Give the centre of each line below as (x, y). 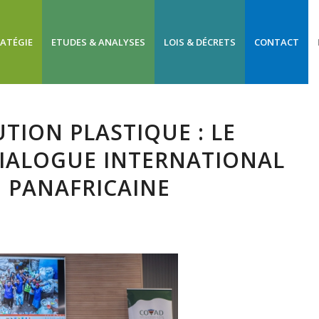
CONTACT (277, 42)
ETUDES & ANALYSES (98, 42)
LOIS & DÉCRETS (200, 42)
